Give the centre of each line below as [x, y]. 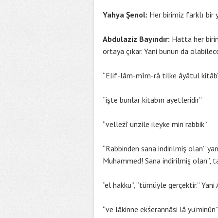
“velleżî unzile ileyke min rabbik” [155, 124]
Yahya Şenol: [126, 15]
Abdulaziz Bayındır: [137, 39]
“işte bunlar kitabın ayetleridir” [152, 100]
